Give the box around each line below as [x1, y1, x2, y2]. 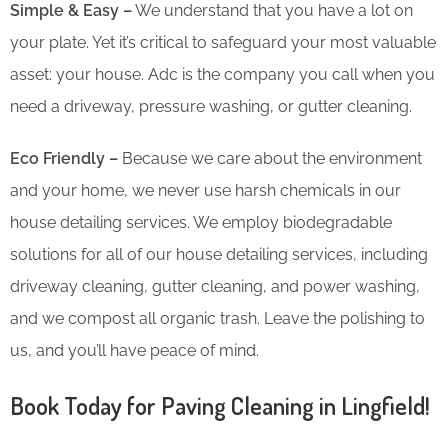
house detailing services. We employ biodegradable [10, 212, 392, 232]
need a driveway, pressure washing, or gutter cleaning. [10, 96, 412, 116]
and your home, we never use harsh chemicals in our [10, 180, 401, 200]
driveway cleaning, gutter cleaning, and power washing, [10, 276, 420, 296]
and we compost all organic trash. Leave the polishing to [10, 308, 425, 328]
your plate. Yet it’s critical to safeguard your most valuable [10, 32, 436, 52]
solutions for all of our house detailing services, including [10, 244, 428, 264]
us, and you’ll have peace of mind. [10, 340, 259, 360]
